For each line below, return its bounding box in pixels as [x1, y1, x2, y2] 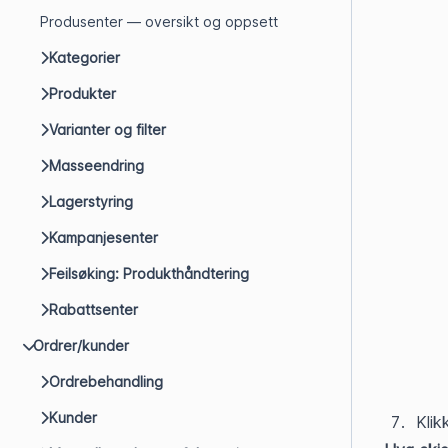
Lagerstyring [49, 193, 133, 210]
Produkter [49, 85, 116, 102]
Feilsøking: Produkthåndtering [49, 265, 249, 282]
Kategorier [49, 49, 120, 66]
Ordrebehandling [49, 373, 163, 390]
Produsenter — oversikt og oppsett [40, 13, 278, 30]
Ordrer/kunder [33, 337, 129, 354]
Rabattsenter [49, 301, 138, 318]
